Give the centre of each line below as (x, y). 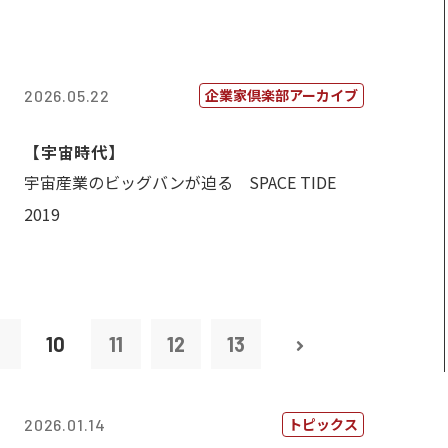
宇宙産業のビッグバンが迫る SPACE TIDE (180, 182)
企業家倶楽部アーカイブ (281, 95)
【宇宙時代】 (74, 152)
